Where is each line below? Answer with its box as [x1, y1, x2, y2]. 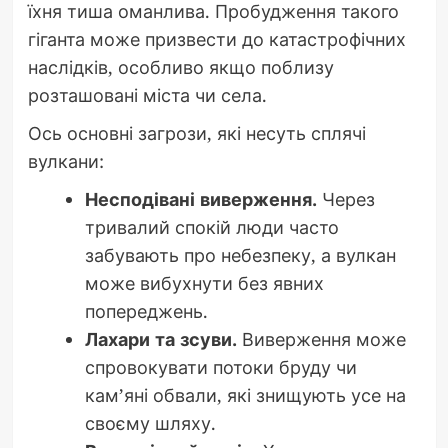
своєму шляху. [84, 410, 216, 435]
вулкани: [27, 148, 104, 173]
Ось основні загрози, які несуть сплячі [27, 120, 366, 145]
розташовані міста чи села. [27, 82, 267, 107]
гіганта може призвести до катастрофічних [27, 26, 406, 51]
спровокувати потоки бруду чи [84, 354, 357, 379]
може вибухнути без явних [84, 270, 324, 295]
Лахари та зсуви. [84, 326, 237, 351]
